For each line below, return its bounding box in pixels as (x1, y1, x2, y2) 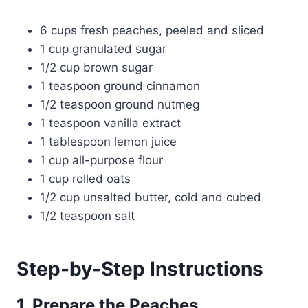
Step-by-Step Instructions (16, 257, 263, 281)
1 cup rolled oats (40, 172, 131, 186)
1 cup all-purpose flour (40, 153, 163, 168)
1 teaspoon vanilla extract (40, 116, 181, 131)
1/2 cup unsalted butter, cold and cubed (40, 190, 261, 205)
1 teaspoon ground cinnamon (40, 79, 200, 93)
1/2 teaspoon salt (40, 209, 135, 223)
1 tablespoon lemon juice (40, 135, 177, 149)
